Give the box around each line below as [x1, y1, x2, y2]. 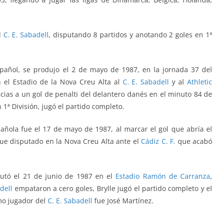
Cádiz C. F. [141, 137, 175, 146]
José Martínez [107, 196, 152, 206]
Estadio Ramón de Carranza [115, 171, 210, 181]
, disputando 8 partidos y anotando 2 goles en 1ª [49, 30, 213, 40]
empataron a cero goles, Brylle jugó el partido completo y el [12, 184, 213, 193]
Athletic [187, 77, 213, 87]
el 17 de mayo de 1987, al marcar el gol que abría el [34, 124, 212, 134]
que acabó [175, 137, 212, 146]
